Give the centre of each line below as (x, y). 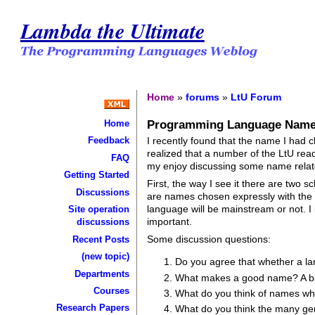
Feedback (108, 141)
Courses (111, 290)
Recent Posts (101, 239)
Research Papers (92, 308)
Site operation (98, 210)
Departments (102, 274)
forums (203, 97)
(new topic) (105, 257)
